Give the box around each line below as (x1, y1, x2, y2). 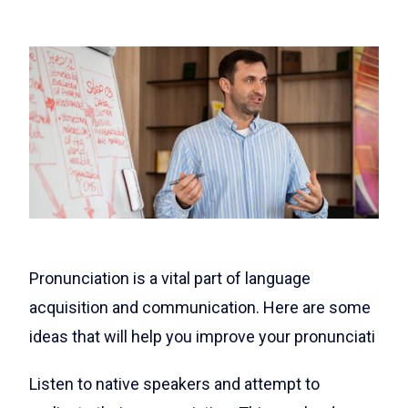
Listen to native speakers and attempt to (29, 373, 320, 393)
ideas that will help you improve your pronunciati (29, 326, 375, 346)
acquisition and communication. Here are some (29, 297, 371, 317)
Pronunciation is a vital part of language (29, 268, 311, 288)
